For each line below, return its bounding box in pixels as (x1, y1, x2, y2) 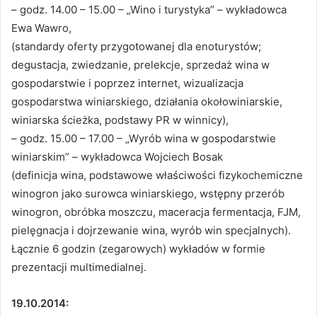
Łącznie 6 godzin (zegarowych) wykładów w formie (11, 242, 265, 256)
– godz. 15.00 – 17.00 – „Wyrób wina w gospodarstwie (11, 132, 276, 146)
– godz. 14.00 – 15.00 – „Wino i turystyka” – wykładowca (11, 3, 287, 17)
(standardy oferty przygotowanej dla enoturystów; (11, 40, 261, 54)
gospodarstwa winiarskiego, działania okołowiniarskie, (11, 95, 282, 109)
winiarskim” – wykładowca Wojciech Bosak (11, 150, 223, 164)
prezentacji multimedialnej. (11, 260, 146, 275)
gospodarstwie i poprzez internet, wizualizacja (11, 76, 243, 91)
